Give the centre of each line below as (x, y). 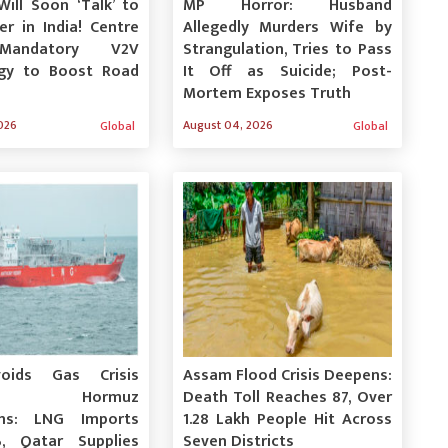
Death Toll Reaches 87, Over (287, 397)
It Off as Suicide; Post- (287, 71)
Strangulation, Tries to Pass (287, 49)
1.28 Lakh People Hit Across (287, 419)
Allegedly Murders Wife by (287, 27)
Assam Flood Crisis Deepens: (287, 375)
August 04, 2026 (227, 124)
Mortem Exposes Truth (266, 93)
